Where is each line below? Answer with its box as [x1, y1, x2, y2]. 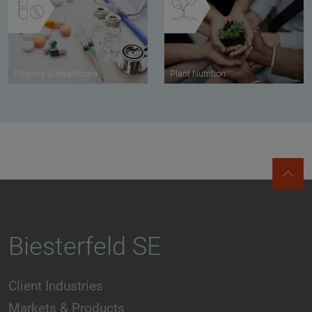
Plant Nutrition [170, 68, 226, 79]
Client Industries [8, 277, 103, 294]
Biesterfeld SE [8, 231, 161, 261]
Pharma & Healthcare [14, 68, 98, 79]
